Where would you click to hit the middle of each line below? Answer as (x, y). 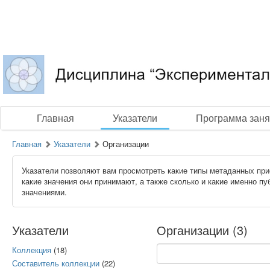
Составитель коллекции (56, 263)
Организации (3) (202, 230)
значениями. (44, 192)
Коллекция (32, 250)
